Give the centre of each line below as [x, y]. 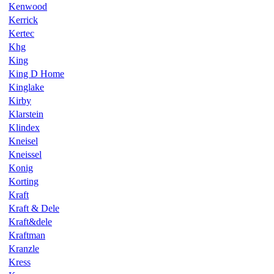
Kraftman [27, 235]
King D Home [36, 73]
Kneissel [25, 154]
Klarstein [26, 114]
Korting [24, 181]
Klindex [24, 127]
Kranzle [24, 248]
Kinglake [26, 87]
